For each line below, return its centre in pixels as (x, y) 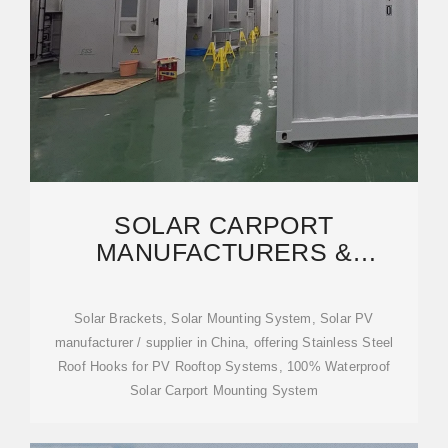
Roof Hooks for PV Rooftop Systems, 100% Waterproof (224, 366)
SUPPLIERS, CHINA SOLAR (224, 279)
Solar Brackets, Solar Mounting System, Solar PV (224, 318)
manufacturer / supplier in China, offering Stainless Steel (224, 342)
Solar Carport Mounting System (224, 390)
